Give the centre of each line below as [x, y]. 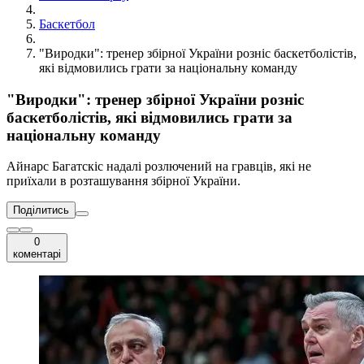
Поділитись [41, 210]
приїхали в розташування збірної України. [123, 181]
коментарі [37, 254]
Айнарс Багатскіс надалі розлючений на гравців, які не [159, 167]
